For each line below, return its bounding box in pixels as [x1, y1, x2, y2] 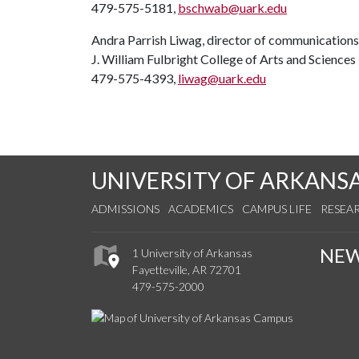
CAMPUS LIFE [242, 202, 312, 216]
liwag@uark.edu [178, 71, 266, 86]
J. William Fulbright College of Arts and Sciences [91, 51, 356, 67]
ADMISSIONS [91, 202, 159, 216]
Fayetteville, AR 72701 [132, 263, 241, 277]
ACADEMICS [168, 202, 233, 216]
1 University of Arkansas [132, 246, 252, 260]
